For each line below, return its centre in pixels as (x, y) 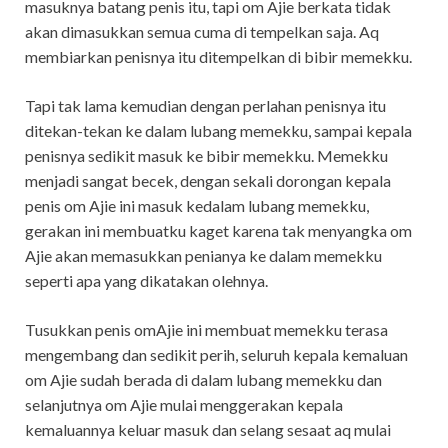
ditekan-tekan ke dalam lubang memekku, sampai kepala (218, 130)
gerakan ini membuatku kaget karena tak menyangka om (218, 230)
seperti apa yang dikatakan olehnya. (146, 280)
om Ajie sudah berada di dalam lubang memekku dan (203, 379)
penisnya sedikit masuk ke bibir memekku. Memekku (206, 155)
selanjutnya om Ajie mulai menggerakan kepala (184, 404)
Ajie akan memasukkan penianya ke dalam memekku (203, 255)
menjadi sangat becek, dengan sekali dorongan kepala (208, 180)
